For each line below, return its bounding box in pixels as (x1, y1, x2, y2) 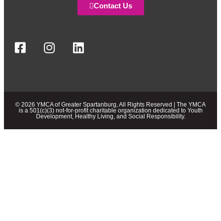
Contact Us (93, 1, 132, 10)
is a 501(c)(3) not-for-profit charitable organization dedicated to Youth (18, 107, 203, 114)
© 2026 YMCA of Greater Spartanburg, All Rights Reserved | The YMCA (15, 101, 206, 109)
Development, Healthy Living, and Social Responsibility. (36, 113, 185, 120)
